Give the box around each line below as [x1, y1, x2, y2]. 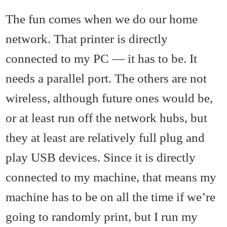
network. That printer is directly [6, 31, 168, 46]
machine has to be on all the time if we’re [6, 189, 216, 204]
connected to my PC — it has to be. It [6, 51, 198, 65]
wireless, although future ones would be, [6, 90, 213, 105]
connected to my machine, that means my [6, 169, 217, 184]
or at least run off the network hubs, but [6, 110, 208, 125]
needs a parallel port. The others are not [6, 70, 207, 85]
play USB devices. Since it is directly [6, 149, 196, 164]
